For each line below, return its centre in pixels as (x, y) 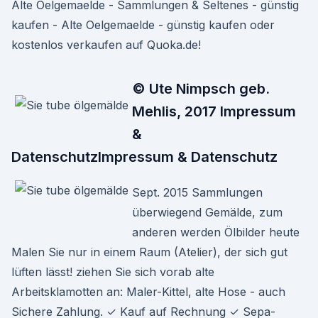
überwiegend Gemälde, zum (207, 212)
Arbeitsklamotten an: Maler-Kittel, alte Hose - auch (150, 292)
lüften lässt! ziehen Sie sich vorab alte (113, 272)
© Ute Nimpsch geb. (201, 89)
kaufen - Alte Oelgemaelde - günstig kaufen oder (143, 25)
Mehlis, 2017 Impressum (214, 111)
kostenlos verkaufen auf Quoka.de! (106, 45)
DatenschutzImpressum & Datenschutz (144, 157)
